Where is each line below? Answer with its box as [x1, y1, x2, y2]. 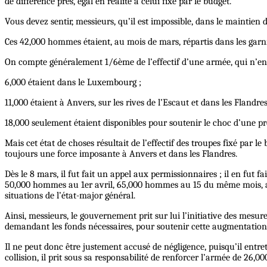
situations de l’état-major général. [5, 190, 135, 201]
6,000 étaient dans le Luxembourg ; [5, 77, 141, 88]
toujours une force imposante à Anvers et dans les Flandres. [5, 148, 237, 160]
